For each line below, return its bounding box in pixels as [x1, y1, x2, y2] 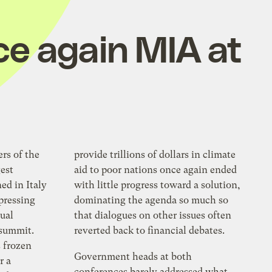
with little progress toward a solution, [74, 179, 241, 191]
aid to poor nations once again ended [74, 164, 237, 176]
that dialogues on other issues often [74, 209, 232, 222]
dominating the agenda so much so [74, 194, 229, 206]
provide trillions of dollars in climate [74, 149, 236, 161]
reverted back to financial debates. [74, 225, 230, 237]
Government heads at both [74, 251, 192, 263]
